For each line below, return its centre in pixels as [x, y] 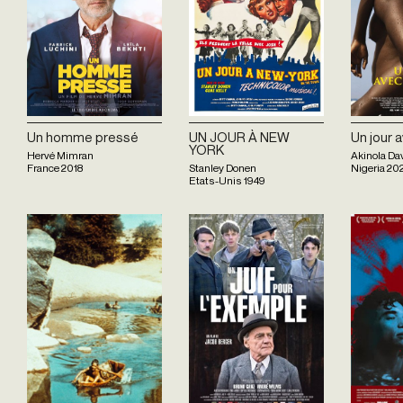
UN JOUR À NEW [239, 136]
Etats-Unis [215, 181]
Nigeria [368, 168]
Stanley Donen [223, 168]
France [43, 168]
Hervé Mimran [60, 156]
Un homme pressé [83, 136]
